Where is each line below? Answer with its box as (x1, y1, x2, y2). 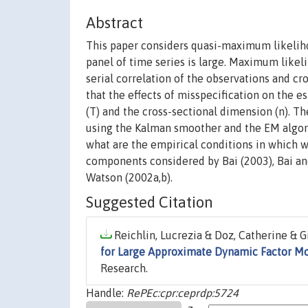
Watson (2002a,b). (86, 171, 173, 184)
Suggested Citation (86, 193, 213, 212)
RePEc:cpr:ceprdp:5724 (126, 287, 239, 300)
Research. (100, 262, 148, 275)
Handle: (86, 287, 126, 300)
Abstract (86, 14, 143, 32)
